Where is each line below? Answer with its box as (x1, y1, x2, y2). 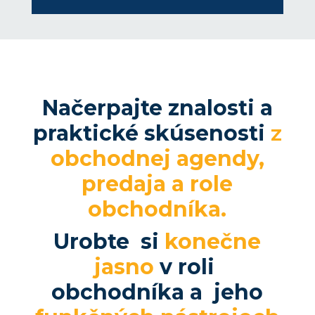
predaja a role (82, 170, 233, 197)
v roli (160, 253, 221, 280)
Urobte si (53, 228, 160, 255)
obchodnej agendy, (50, 145, 264, 172)
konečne (165, 228, 262, 255)
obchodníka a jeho (51, 278, 264, 305)
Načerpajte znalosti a (41, 94, 273, 121)
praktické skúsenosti (32, 120, 265, 146)
